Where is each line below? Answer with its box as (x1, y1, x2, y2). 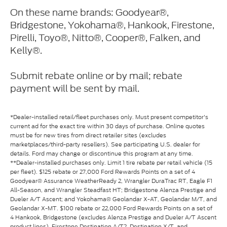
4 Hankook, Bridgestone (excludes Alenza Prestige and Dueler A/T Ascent (10, 213, 216, 221)
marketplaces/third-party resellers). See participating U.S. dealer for (10, 140, 200, 148)
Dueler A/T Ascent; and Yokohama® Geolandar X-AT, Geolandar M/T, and (10, 195, 217, 203)
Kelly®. (10, 43, 42, 57)
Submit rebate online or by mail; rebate (10, 68, 182, 83)
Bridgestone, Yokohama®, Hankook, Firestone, (10, 18, 214, 32)
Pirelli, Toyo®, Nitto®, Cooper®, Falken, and (10, 30, 201, 45)
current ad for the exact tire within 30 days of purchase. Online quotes (10, 122, 205, 130)
